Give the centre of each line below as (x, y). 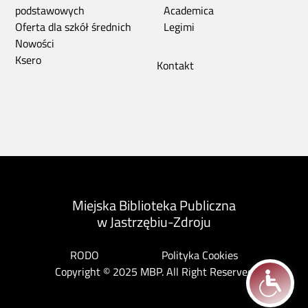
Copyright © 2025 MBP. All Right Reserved (154, 272)
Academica (189, 11)
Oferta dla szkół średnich (73, 27)
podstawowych (50, 11)
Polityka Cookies (199, 255)
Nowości (35, 44)
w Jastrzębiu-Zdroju (154, 222)
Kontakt (175, 66)
